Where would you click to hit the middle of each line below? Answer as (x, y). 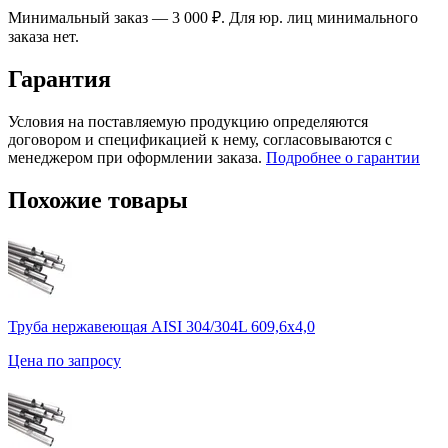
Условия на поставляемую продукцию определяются (188, 122)
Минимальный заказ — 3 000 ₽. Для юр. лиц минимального (213, 18)
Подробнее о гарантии (343, 158)
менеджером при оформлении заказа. (137, 158)
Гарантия (59, 79)
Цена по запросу (64, 361)
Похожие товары (98, 200)
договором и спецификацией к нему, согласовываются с (200, 140)
